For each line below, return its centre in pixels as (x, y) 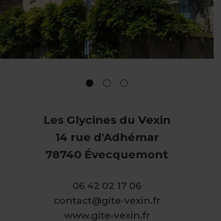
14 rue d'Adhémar (107, 137)
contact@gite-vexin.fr (107, 201)
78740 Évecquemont (107, 155)
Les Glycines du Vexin (107, 120)
